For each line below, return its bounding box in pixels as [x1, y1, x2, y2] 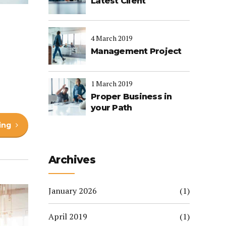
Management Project [91, 46, 182, 56]
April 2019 [48, 210, 87, 222]
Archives [48, 153, 96, 166]
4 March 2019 [91, 33, 132, 43]
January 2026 [48, 185, 97, 196]
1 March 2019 [91, 78, 132, 88]
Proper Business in [91, 91, 172, 101]
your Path [91, 102, 132, 112]
